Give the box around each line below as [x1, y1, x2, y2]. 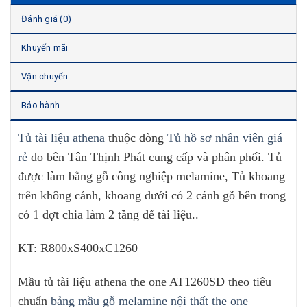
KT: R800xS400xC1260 [18, 241, 138, 255]
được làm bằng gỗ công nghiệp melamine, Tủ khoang [18, 169, 285, 184]
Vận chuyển [21, 71, 69, 82]
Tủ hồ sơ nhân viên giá [167, 131, 282, 145]
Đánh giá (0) [21, 14, 72, 25]
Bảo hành [21, 100, 60, 111]
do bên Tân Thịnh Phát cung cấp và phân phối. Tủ [27, 150, 282, 164]
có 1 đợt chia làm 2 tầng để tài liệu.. [18, 208, 199, 222]
